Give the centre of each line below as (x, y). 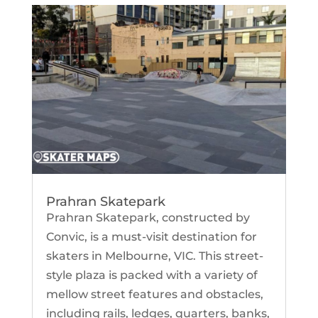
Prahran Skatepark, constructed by (148, 218)
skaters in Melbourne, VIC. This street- (154, 256)
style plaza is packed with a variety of (152, 275)
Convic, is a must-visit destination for (151, 237)
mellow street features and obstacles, (154, 295)
